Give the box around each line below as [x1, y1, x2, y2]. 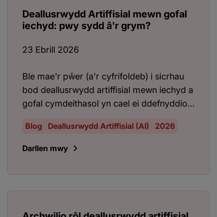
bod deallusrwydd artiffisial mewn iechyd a [22, 85, 193, 95]
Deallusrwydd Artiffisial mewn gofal [22, 8, 187, 20]
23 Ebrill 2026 [22, 45, 79, 55]
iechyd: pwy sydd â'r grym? [22, 20, 151, 32]
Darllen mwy [22, 143, 68, 154]
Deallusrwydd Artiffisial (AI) [48, 121, 149, 131]
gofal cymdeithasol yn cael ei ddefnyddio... [22, 98, 195, 109]
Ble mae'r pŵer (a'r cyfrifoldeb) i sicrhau [22, 71, 184, 82]
